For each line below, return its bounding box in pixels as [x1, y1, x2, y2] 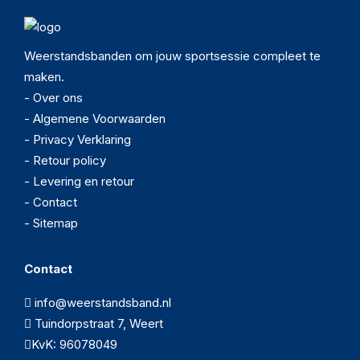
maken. [24, 68, 64, 84]
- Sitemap [24, 215, 78, 231]
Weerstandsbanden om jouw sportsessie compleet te [24, 47, 321, 63]
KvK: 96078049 [31, 336, 117, 352]
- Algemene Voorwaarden [24, 110, 166, 126]
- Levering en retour [24, 173, 134, 189]
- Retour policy [24, 152, 106, 168]
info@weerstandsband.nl [31, 294, 171, 310]
